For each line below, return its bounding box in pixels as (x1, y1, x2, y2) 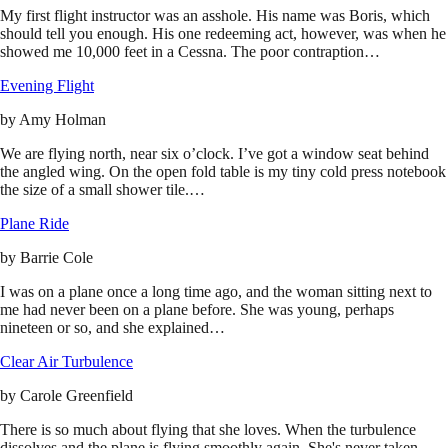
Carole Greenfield (20, 387, 133, 405)
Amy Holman (19, 111, 106, 129)
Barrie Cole (20, 249, 93, 267)
